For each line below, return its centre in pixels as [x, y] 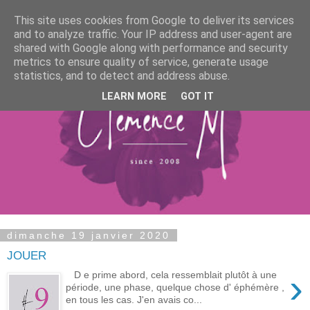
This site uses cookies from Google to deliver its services [154, 20]
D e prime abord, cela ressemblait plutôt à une [172, 275]
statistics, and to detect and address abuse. [122, 76]
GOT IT [197, 97]
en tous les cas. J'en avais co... [134, 300]
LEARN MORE [134, 97]
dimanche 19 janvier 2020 [89, 235]
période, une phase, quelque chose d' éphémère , [175, 288]
